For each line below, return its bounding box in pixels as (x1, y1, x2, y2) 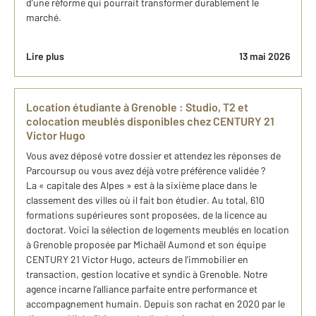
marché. (26, 11, 61, 23)
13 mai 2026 (239, 50, 290, 62)
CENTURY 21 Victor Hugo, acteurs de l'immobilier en (26, 253, 248, 265)
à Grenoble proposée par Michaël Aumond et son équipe (26, 238, 266, 250)
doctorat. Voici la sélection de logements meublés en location (26, 224, 289, 236)
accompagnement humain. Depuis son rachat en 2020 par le (26, 298, 285, 310)
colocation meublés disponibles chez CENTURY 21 (26, 114, 274, 128)
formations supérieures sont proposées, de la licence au (26, 209, 267, 221)
